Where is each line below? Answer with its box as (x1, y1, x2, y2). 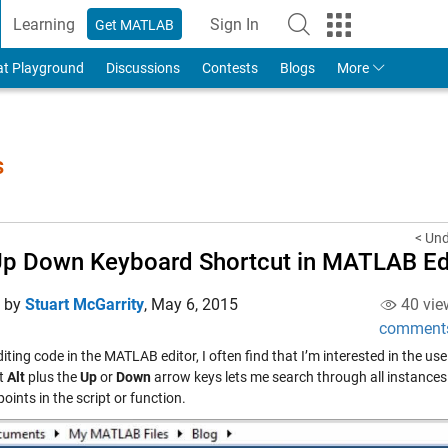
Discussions (105, 60, 180, 76)
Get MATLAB (95, 16, 175, 33)
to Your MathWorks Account (233, 25, 431, 44)
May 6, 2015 (151, 295, 238, 314)
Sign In (210, 14, 260, 34)
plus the (25, 369, 80, 385)
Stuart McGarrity (25, 295, 144, 314)
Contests (201, 60, 258, 76)
